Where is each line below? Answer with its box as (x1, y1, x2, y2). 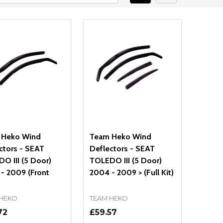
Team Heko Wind (89, 132, 151, 142)
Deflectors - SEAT (89, 144, 155, 154)
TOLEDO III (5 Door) (89, 156, 162, 166)
